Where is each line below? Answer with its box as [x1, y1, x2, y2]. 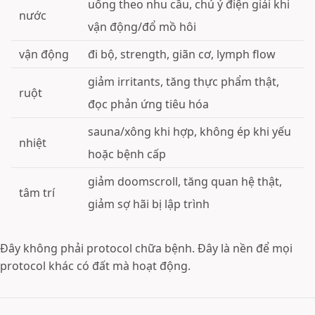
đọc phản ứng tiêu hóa [88, 96, 210, 112]
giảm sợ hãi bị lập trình [88, 196, 210, 212]
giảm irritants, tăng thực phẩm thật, [88, 74, 280, 89]
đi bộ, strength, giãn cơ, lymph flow [88, 46, 276, 62]
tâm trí [19, 185, 56, 200]
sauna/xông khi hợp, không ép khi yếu [88, 124, 292, 139]
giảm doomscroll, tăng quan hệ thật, [88, 174, 283, 189]
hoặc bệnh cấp [88, 146, 167, 162]
